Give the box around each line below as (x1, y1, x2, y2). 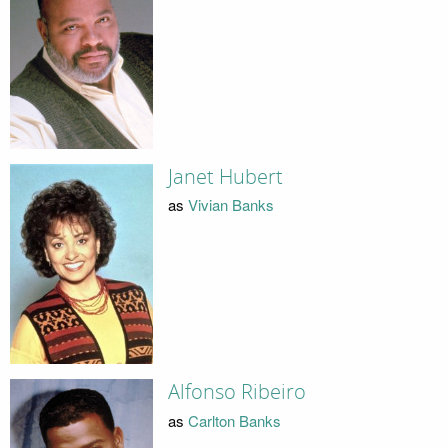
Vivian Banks (187, 194, 274, 216)
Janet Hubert (167, 164, 283, 189)
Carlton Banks (187, 409, 281, 431)
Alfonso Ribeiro (167, 380, 306, 405)
